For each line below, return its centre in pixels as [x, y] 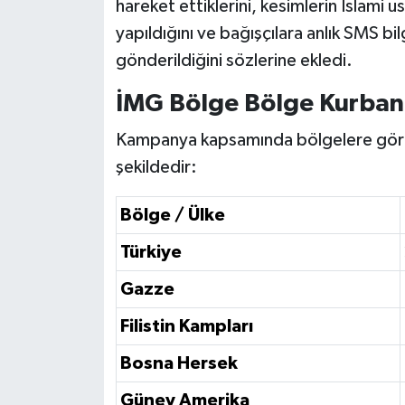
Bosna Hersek [179, 364]
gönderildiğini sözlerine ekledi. [234, 60]
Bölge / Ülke [172, 216]
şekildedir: [156, 168]
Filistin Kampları [186, 327]
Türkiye [151, 253]
